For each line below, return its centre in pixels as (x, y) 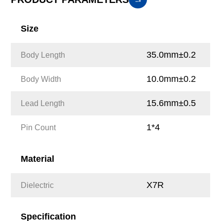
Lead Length (43, 103)
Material (38, 159)
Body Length (43, 55)
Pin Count (38, 127)
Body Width (41, 79)
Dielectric (37, 185)
